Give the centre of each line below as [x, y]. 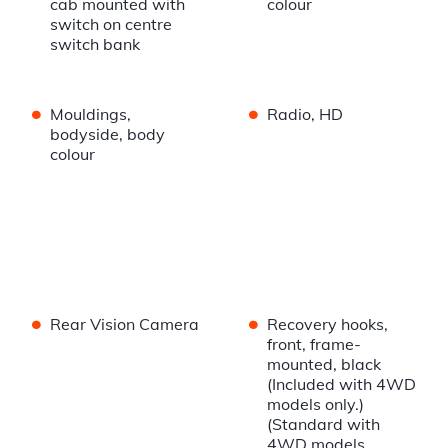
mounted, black [323, 364]
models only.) [315, 404]
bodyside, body [107, 134]
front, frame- [313, 344]
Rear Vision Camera [124, 324]
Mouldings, [90, 114]
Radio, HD [304, 114]
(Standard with [323, 424]
